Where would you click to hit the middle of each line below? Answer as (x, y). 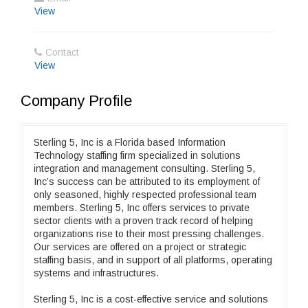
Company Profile (76, 101)
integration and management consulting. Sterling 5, (144, 168)
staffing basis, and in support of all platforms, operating (153, 260)
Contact (62, 52)
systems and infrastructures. (96, 273)
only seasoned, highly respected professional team (145, 195)
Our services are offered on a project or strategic (140, 247)
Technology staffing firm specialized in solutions (137, 155)
